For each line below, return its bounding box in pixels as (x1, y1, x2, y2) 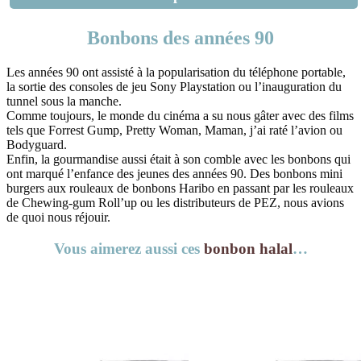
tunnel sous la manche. (6, 94, 122, 109)
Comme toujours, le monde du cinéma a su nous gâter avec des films (6, 109, 354, 123)
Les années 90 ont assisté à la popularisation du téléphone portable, (6, 65, 346, 80)
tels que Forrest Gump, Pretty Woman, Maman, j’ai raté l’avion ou (6, 123, 342, 138)
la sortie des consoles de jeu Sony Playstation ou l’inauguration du (6, 80, 342, 94)
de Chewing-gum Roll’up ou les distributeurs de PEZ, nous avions (6, 196, 344, 210)
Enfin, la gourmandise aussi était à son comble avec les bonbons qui (6, 152, 351, 167)
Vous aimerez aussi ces (53, 239, 204, 257)
